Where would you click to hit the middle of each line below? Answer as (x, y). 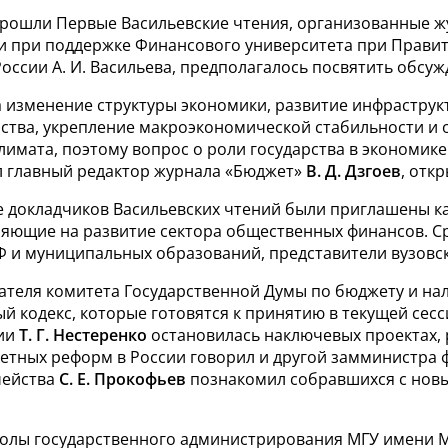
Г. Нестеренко (91, 335)
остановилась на (215, 335)
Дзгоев (373, 171)
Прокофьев (140, 379)
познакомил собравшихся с (296, 379)
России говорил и (199, 357)
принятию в (291, 313)
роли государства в (284, 149)
